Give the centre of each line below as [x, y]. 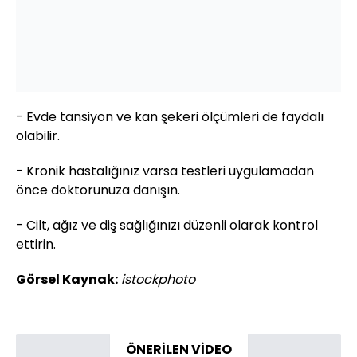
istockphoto [158, 280]
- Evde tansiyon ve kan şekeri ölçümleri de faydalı [170, 117]
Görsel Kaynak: [67, 280]
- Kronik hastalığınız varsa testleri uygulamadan [165, 171]
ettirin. [36, 245]
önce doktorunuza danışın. [98, 190]
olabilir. [38, 136]
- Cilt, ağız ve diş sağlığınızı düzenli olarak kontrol [167, 226]
